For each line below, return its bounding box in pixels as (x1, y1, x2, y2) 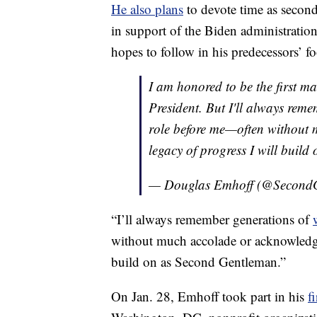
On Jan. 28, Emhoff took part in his (111, 287, 308, 306)
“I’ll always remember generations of (111, 210, 313, 229)
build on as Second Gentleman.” (111, 253, 286, 271)
